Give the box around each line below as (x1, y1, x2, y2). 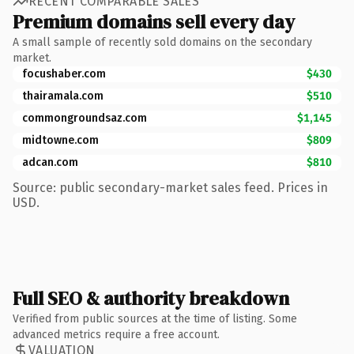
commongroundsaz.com (22, 111, 147, 125)
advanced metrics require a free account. (13, 327, 220, 341)
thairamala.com (22, 88, 104, 103)
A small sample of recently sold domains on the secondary (13, 35, 312, 49)
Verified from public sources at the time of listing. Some (13, 311, 297, 326)
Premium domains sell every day (13, 8, 295, 35)
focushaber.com (22, 66, 106, 81)
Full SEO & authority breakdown (13, 284, 289, 311)
